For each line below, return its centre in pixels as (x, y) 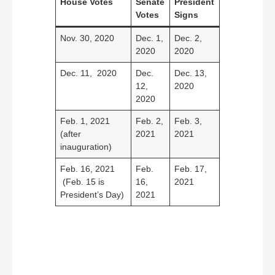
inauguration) (86, 147)
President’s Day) (92, 195)
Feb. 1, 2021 (85, 121)
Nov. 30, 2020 (87, 38)
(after (71, 134)
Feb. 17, (191, 169)
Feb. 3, (188, 121)
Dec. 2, (188, 38)
